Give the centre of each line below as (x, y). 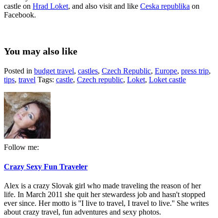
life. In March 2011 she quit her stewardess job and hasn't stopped (105, 194)
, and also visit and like (104, 6)
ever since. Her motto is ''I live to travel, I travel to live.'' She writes (106, 203)
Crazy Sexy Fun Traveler (46, 166)
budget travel (54, 71)
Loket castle (167, 80)
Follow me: (21, 147)
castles (88, 71)
